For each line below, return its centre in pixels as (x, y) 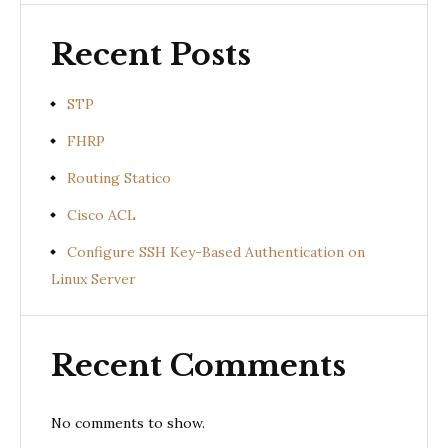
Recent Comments (198, 365)
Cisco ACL (101, 214)
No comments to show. (128, 422)
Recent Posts (151, 54)
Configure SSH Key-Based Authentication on (216, 251)
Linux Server (93, 278)
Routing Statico (119, 177)
